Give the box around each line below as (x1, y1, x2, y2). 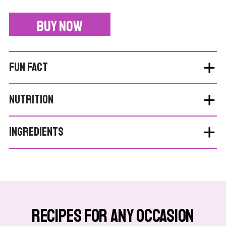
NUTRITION (9, 92, 53, 107)
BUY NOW (37, 16, 83, 36)
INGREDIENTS (9, 124, 64, 139)
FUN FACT (9, 60, 48, 75)
